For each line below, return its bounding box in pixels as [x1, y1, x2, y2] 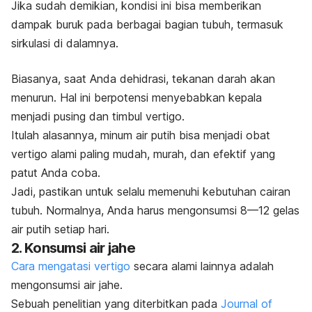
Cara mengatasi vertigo [11, 259, 130, 274]
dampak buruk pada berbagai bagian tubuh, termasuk [11, 17, 283, 32]
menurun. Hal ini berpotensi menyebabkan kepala [11, 91, 262, 105]
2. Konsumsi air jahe [11, 240, 135, 257]
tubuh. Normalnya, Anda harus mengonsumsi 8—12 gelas [11, 203, 299, 218]
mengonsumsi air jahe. [11, 278, 123, 292]
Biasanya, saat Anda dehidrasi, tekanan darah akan [11, 72, 275, 86]
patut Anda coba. [11, 166, 100, 180]
